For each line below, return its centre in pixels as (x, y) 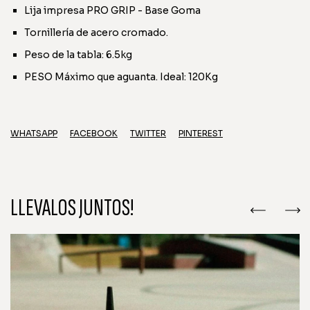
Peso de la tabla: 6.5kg (78, 54)
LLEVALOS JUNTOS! (72, 208)
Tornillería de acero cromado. (96, 32)
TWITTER (148, 133)
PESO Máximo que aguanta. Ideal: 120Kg (121, 76)
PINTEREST (201, 133)
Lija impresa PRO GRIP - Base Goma (112, 10)
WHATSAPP (34, 133)
